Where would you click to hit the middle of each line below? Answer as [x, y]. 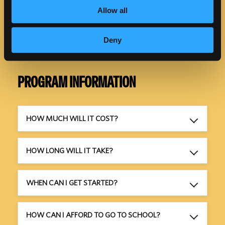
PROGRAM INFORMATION [77, 82]
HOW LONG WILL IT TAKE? [70, 151]
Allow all [113, 11]
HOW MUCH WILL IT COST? [72, 119]
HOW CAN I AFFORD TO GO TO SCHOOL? [93, 215]
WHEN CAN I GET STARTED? [72, 183]
